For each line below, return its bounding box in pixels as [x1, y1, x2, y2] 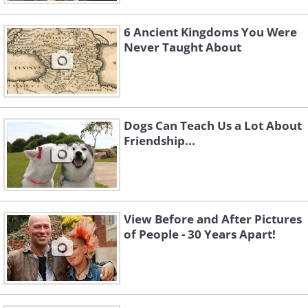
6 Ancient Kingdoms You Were [124, 24, 297, 41]
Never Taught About [124, 39, 241, 56]
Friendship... [124, 133, 195, 149]
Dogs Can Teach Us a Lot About [124, 118, 302, 134]
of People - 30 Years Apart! [124, 226, 276, 243]
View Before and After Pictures [124, 211, 302, 228]
